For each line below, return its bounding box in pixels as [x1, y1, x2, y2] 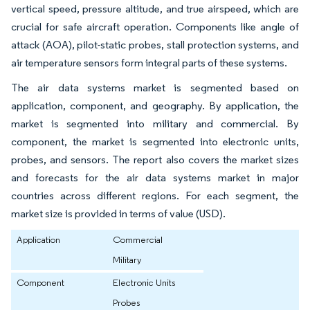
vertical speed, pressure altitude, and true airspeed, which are [11, 2, 299, 16]
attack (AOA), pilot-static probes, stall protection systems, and [11, 38, 299, 52]
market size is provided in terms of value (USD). [11, 207, 226, 221]
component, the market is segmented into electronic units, [11, 135, 299, 149]
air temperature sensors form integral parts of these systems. [11, 56, 287, 70]
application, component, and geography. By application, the [11, 99, 299, 113]
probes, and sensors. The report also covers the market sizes [11, 153, 299, 167]
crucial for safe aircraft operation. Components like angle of [11, 20, 299, 34]
